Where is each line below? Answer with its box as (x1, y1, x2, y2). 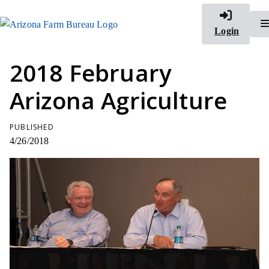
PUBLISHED (10, 122, 54, 132)
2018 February (10, 57, 172, 88)
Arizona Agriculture (10, 85, 228, 116)
